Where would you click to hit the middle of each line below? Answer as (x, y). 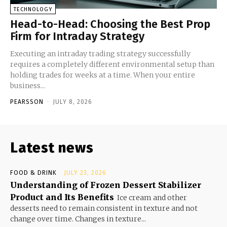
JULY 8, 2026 (72, 102)
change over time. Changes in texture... (78, 219)
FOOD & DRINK (33, 173)
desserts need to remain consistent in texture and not (104, 208)
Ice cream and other (152, 197)
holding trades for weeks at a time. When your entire (103, 75)
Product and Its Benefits (62, 197)
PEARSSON (27, 102)
